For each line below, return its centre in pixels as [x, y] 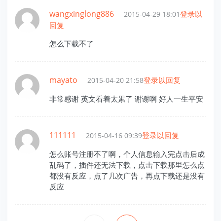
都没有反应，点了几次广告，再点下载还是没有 [127, 175]
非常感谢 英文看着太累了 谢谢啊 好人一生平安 [126, 98]
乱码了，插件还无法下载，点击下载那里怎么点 [127, 165]
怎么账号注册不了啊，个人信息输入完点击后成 [127, 154]
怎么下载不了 [72, 43]
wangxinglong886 [82, 14]
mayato [63, 80]
